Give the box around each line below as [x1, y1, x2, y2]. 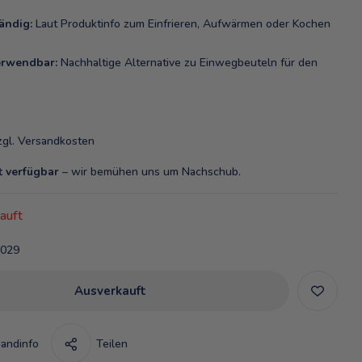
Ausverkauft [74, 283, 147, 300]
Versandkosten [17, 133, 95, 149]
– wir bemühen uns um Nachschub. [58, 164, 241, 180]
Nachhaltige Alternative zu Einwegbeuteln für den [57, 55, 318, 71]
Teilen [95, 335, 128, 351]
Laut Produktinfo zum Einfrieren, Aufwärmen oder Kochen [32, 16, 330, 32]
